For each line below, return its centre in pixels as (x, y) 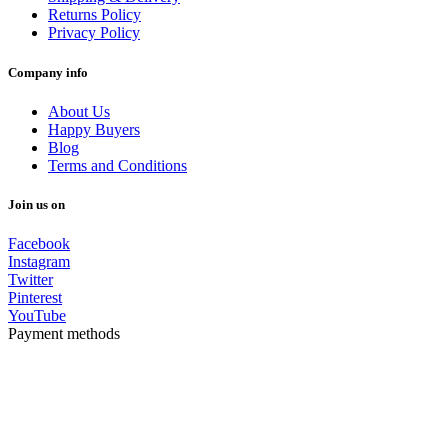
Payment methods (64, 334)
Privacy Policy (94, 33)
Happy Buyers (94, 129)
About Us (79, 111)
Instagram (39, 262)
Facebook (39, 244)
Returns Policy (94, 15)
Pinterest (35, 298)
